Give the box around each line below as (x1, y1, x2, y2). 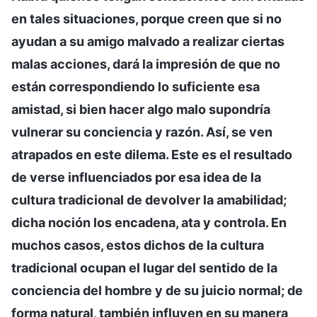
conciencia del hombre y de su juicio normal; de (11, 282, 303, 298)
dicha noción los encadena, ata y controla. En (11, 214, 287, 230)
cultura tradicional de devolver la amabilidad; (11, 192, 287, 207)
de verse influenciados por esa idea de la (11, 169, 261, 185)
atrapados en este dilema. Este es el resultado (11, 146, 292, 162)
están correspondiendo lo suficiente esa (11, 79, 260, 94)
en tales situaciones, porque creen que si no (11, 11, 282, 26)
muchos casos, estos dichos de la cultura (11, 237, 264, 253)
